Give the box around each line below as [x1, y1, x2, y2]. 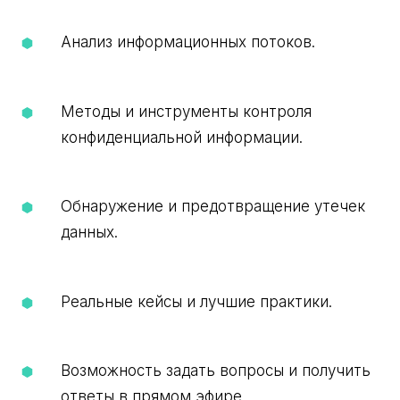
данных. [60, 223, 118, 242]
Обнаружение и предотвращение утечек [60, 197, 365, 216]
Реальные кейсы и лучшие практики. [60, 292, 332, 311]
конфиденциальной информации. [60, 128, 303, 146]
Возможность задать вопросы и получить [60, 362, 371, 380]
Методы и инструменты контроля [60, 102, 312, 121]
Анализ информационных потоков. [60, 33, 315, 52]
